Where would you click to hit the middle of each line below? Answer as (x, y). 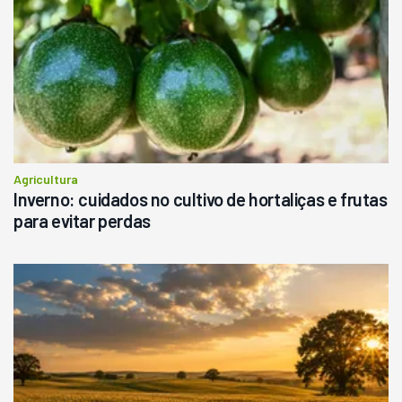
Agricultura (46, 179)
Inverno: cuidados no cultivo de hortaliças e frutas (201, 200)
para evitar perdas (82, 221)
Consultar (141, 96)
